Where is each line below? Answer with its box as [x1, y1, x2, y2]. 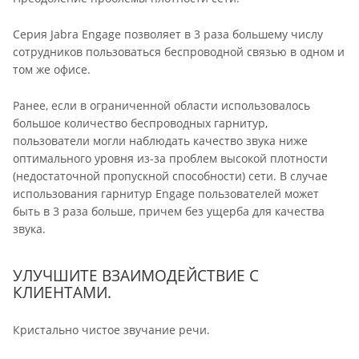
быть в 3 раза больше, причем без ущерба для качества [13, 204, 325, 220]
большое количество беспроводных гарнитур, [13, 115, 268, 131]
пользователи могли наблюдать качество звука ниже [13, 133, 308, 149]
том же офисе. [13, 61, 91, 77]
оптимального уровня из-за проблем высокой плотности [13, 151, 328, 167]
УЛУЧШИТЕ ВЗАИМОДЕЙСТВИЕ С [13, 265, 259, 286]
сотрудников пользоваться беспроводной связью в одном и [13, 43, 345, 59]
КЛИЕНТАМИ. [13, 282, 111, 303]
